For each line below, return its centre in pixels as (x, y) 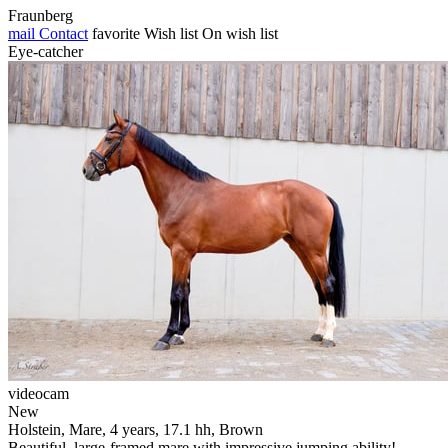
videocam (38, 393)
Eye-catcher (45, 51)
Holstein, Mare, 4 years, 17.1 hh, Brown (135, 429)
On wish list (240, 33)
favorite (116, 33)
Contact (61, 33)
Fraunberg (40, 15)
